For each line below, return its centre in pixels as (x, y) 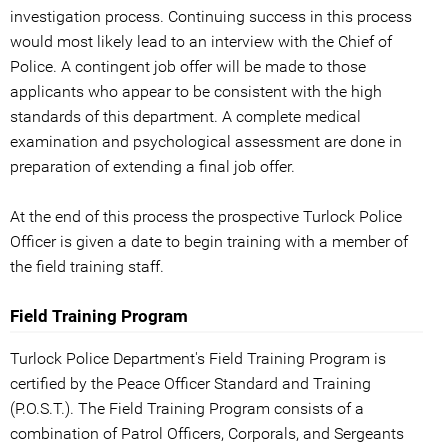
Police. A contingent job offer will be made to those (188, 67)
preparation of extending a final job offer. (152, 167)
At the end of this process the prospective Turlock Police (206, 217)
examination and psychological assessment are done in (206, 142)
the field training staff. (87, 267)
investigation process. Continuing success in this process (211, 17)
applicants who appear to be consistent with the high (196, 92)
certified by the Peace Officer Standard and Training (190, 384)
